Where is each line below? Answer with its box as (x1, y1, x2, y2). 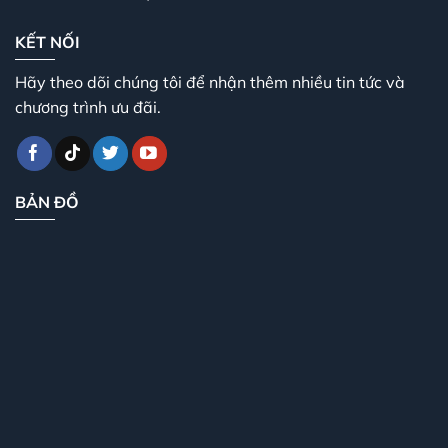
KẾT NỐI (15, 31, 80, 52)
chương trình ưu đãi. (15, 96, 161, 117)
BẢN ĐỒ (15, 191, 79, 212)
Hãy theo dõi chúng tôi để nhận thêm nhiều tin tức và (15, 71, 405, 92)
